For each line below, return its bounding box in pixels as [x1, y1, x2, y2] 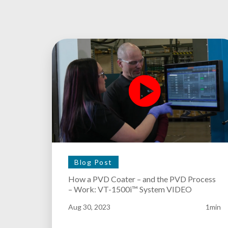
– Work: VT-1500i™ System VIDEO [68, 184, 192, 194]
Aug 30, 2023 [68, 203, 110, 212]
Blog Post [74, 158, 112, 167]
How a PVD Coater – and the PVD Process [68, 174, 216, 184]
